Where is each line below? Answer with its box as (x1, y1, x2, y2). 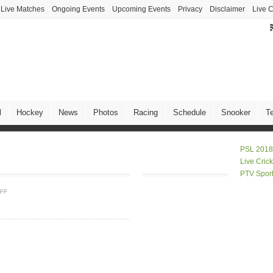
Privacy (178, 5, 202, 13)
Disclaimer (210, 5, 245, 13)
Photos (93, 108, 118, 117)
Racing (133, 108, 158, 117)
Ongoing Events (52, 5, 105, 13)
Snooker (221, 108, 250, 117)
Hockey (16, 108, 43, 117)
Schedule (173, 108, 206, 117)
